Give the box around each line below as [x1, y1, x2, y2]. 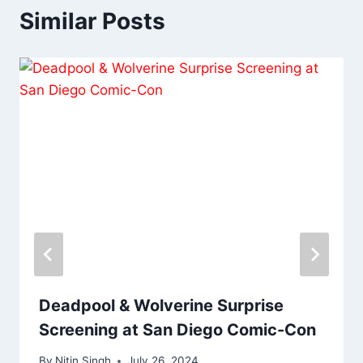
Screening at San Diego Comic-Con [39, 319, 316, 340]
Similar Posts [19, 7, 165, 36]
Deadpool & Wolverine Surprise [39, 295, 284, 315]
